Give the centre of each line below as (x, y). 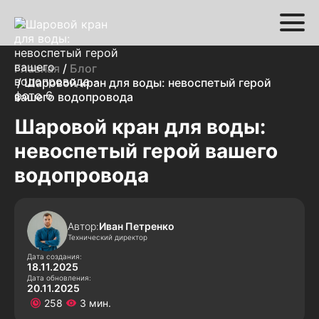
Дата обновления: (59, 278)
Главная (37, 68)
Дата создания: (54, 256)
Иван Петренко (137, 226)
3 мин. (95, 303)
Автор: (83, 226)
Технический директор (108, 237)
